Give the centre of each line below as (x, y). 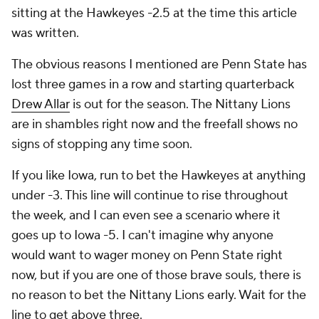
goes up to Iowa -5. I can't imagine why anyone (142, 235)
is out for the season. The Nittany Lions (180, 104)
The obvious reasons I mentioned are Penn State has (159, 64)
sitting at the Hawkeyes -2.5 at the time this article (154, 13)
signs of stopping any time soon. (103, 144)
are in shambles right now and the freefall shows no (155, 124)
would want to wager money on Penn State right (147, 255)
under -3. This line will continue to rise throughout (150, 195)
